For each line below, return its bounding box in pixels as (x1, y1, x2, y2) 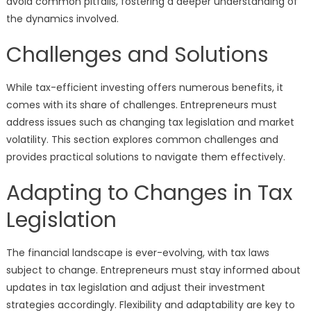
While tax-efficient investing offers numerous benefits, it (6, 81, 283, 94)
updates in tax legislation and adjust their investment (6, 280, 265, 294)
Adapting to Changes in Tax (6, 178, 292, 208)
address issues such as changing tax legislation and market (6, 115, 294, 129)
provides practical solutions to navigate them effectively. (6, 150, 285, 164)
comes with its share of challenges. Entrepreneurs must (6, 98, 277, 112)
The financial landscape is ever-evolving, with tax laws (6, 246, 269, 260)
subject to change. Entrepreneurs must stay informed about (6, 263, 301, 277)
